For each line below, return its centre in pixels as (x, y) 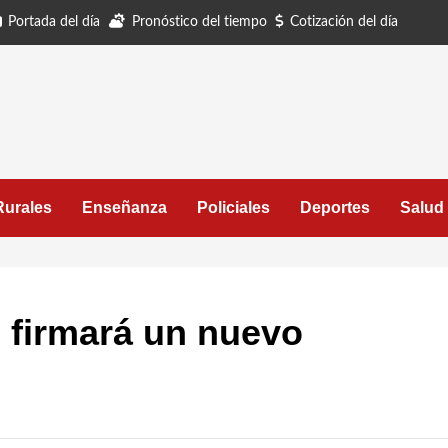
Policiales (233, 207)
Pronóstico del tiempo (199, 22)
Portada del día (54, 22)
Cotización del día (344, 22)
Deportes (335, 207)
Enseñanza (124, 207)
